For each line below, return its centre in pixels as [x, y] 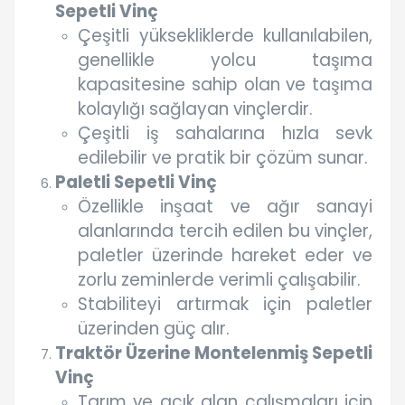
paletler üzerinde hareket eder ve [225, 256]
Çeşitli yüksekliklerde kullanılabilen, [225, 36]
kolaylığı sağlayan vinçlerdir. [195, 109]
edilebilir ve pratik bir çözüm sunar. [223, 158]
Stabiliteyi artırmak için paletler [225, 305]
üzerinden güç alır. [154, 329]
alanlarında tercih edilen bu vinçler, [225, 231]
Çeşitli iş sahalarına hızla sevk [225, 134]
